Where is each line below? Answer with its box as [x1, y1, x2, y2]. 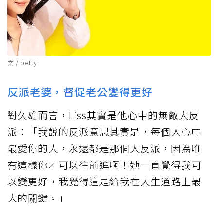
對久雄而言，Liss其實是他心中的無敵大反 [7, 108, 199, 122]
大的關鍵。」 [7, 190, 69, 205]
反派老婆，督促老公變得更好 [7, 83, 153, 99]
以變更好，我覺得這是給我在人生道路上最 [7, 174, 201, 188]
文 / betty [7, 58, 37, 67]
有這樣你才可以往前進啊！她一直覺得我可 [7, 157, 201, 172]
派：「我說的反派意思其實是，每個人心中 [7, 124, 201, 139]
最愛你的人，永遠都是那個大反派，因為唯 [7, 141, 201, 155]
